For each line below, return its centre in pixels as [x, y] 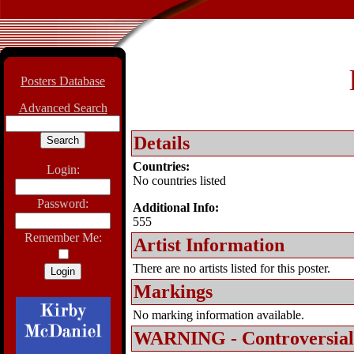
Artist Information [209, 245]
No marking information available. [218, 315]
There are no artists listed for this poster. [232, 268]
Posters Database [63, 81]
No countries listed [179, 181]
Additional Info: [176, 207]
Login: [63, 169]
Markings [173, 292]
